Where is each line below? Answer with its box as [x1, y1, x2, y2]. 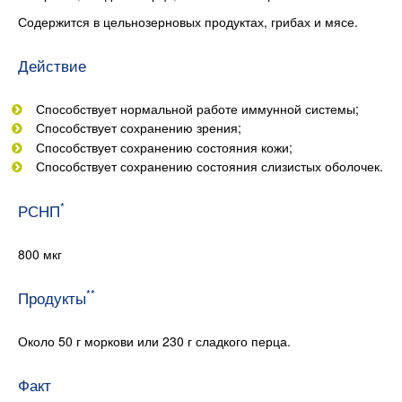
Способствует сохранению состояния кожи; [36, 137, 293, 156]
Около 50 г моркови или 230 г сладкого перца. [18, 332, 291, 351]
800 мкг [18, 245, 62, 264]
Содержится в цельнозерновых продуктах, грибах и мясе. [18, 12, 358, 31]
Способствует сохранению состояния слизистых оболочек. [36, 157, 383, 176]
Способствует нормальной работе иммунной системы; [36, 99, 359, 118]
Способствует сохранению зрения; [36, 118, 241, 137]
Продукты [18, 287, 86, 310]
